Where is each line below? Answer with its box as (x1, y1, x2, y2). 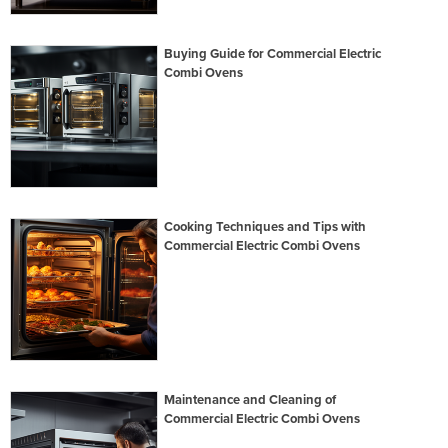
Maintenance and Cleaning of (164, 392, 337, 409)
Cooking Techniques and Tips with (164, 218, 367, 235)
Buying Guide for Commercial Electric (164, 45, 382, 62)
